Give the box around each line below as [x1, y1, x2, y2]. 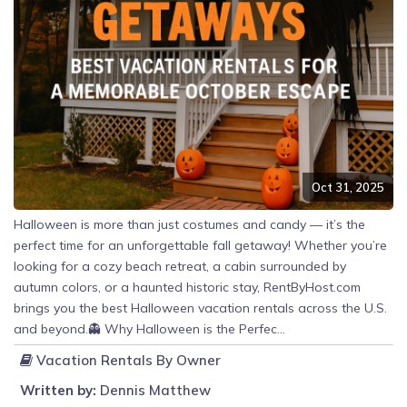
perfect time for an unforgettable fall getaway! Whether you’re [14, 237, 387, 254]
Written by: [20, 382, 96, 400]
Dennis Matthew [96, 382, 211, 400]
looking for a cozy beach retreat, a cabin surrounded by [14, 258, 346, 275]
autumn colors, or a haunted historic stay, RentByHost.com [14, 279, 361, 296]
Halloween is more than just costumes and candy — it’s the [14, 216, 365, 233]
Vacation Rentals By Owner [33, 352, 221, 370]
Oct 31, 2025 [312, 180, 384, 195]
